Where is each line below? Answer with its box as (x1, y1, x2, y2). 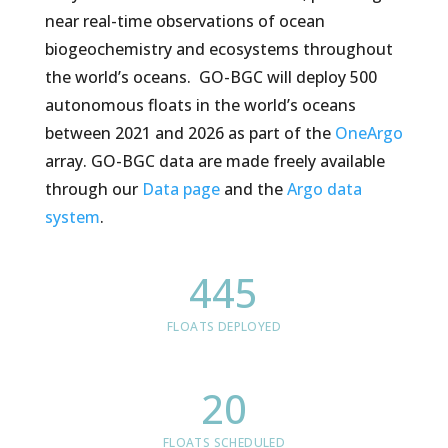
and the (219, 178, 287, 200)
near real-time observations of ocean (44, 10, 325, 32)
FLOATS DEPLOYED (166, 318, 281, 335)
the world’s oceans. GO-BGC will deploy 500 (44, 66, 377, 88)
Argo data (286, 178, 362, 200)
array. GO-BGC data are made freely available (44, 150, 385, 172)
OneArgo (334, 122, 403, 144)
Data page (141, 178, 220, 200)
